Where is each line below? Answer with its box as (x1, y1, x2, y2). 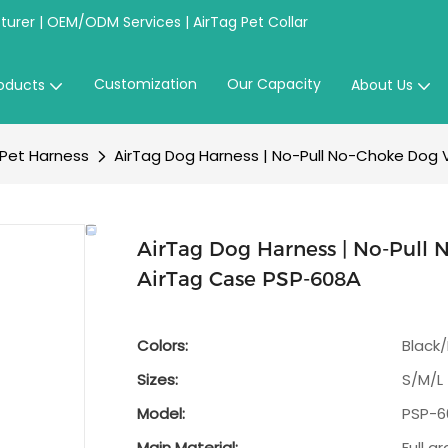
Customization (93, 73, 197, 94)
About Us (350, 75, 413, 95)
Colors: (137, 335, 188, 357)
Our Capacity (226, 73, 321, 94)
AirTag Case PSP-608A (137, 266, 361, 292)
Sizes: (137, 369, 178, 391)
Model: (137, 403, 185, 425)
